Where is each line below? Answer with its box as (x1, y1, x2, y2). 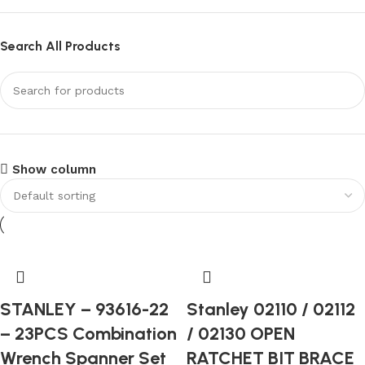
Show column (11, 161, 96, 177)
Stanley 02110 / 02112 (187, 298, 355, 320)
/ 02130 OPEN (187, 323, 295, 345)
